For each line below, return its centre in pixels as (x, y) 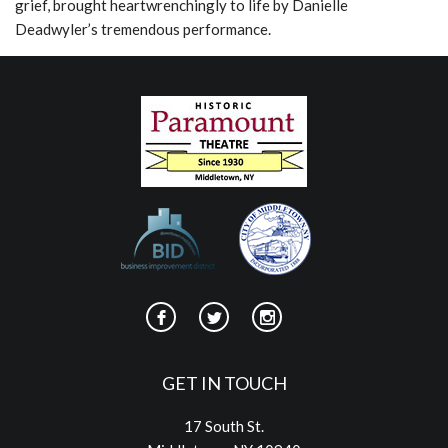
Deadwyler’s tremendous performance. (143, 29)
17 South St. (224, 426)
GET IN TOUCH (224, 383)
